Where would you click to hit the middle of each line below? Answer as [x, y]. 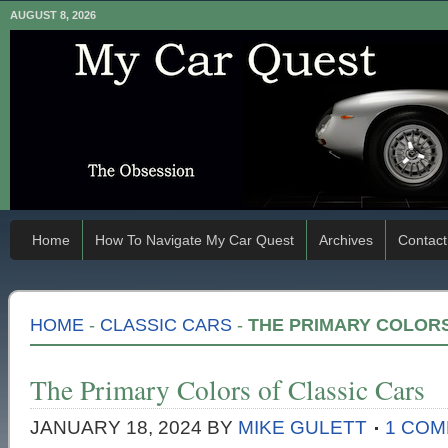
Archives [346, 240]
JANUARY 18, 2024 [116, 427]
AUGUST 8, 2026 [53, 15]
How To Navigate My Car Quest [194, 240]
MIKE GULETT [302, 427]
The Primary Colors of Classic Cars [227, 389]
